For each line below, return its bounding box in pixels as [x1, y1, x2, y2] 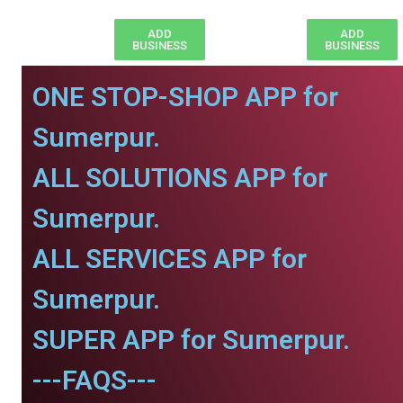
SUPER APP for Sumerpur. [32, 324, 350, 355]
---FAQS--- [32, 364, 157, 396]
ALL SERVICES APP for [32, 243, 307, 274]
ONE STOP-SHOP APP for [32, 81, 338, 112]
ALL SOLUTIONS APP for [32, 162, 327, 193]
